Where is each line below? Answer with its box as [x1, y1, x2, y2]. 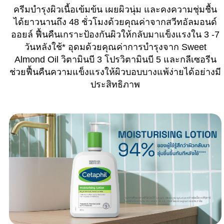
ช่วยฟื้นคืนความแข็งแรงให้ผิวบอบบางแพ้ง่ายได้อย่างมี [9, 66, 221, 77]
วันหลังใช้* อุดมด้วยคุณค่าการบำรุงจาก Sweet [24, 41, 206, 52]
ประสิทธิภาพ [90, 79, 140, 89]
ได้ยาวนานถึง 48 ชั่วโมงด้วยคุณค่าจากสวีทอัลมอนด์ [13, 16, 217, 27]
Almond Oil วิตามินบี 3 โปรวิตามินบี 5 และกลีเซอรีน [14, 54, 216, 64]
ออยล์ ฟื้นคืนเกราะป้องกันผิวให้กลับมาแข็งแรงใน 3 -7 [11, 29, 220, 39]
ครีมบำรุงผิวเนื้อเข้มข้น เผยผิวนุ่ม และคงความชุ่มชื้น [13, 4, 217, 14]
